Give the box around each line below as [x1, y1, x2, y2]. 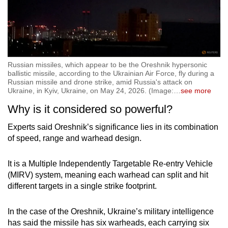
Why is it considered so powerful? [8, 103, 176, 116]
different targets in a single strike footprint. [8, 182, 157, 191]
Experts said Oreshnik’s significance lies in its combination [8, 123, 218, 132]
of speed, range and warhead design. [8, 134, 141, 143]
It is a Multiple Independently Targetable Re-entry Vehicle [8, 159, 213, 168]
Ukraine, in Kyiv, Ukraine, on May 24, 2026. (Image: [8, 87, 174, 95]
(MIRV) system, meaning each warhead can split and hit [8, 170, 208, 180]
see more [181, 87, 211, 95]
